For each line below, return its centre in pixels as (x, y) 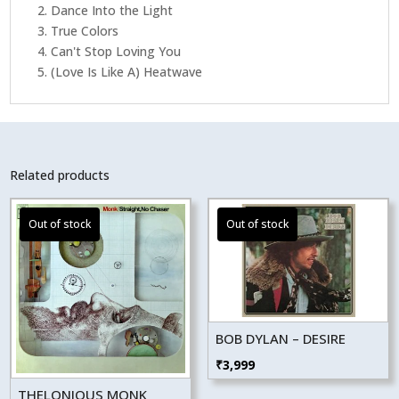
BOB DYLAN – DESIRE (280, 338)
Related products (60, 175)
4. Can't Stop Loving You (110, 51)
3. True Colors (78, 30)
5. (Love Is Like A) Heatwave (120, 71)
